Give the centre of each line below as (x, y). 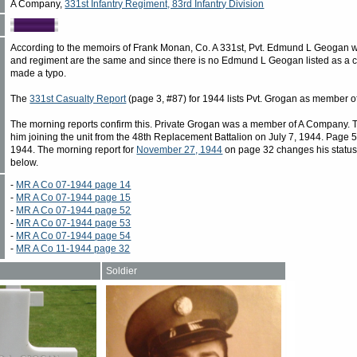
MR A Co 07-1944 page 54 (74, 235)
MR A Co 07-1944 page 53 (74, 223)
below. (25, 162)
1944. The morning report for (74, 149)
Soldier (122, 271)
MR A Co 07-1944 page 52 (74, 210)
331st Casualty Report (78, 98)
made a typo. (39, 73)
